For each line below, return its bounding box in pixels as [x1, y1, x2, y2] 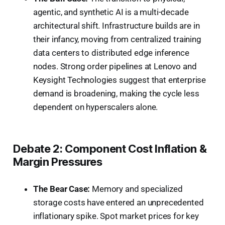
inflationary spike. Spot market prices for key [33, 210, 199, 221]
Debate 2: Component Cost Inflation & [13, 142, 207, 155]
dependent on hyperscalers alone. [33, 101, 158, 112]
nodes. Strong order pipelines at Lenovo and [33, 61, 197, 71]
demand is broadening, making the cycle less [33, 88, 199, 98]
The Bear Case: [33, 183, 90, 194]
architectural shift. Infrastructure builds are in [33, 20, 200, 31]
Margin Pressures [13, 155, 102, 168]
